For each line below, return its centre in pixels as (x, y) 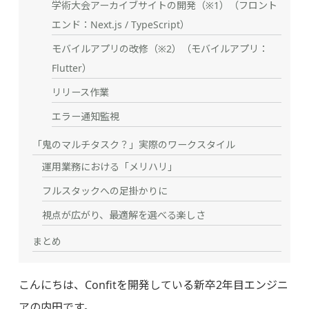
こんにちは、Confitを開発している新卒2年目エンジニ (153, 285)
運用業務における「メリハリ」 (109, 167)
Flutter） (71, 68)
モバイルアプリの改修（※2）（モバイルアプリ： (160, 49)
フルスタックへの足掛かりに (104, 191)
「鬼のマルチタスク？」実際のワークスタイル (133, 145)
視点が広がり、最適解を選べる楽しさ (123, 215)
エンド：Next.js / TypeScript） (120, 25)
